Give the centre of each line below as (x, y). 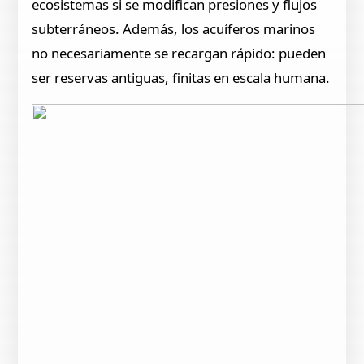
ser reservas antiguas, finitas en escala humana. (181, 77)
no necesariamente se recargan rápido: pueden (179, 53)
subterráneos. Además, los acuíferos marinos (174, 28)
